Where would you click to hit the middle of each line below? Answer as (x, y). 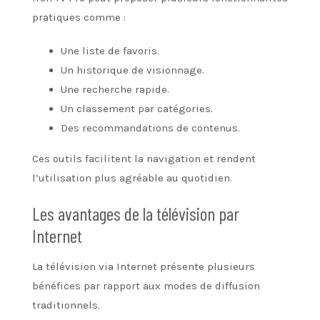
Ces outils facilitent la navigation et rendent (144, 158)
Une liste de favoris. (110, 50)
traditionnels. (66, 305)
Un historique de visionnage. (132, 70)
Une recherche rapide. (115, 89)
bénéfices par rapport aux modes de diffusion (146, 285)
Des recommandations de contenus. (150, 127)
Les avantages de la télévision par (136, 213)
